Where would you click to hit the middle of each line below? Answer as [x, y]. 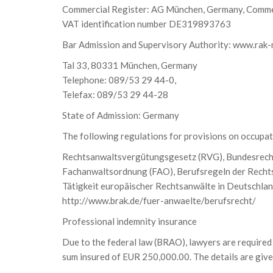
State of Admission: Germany [121, 115]
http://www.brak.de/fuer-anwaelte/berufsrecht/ [159, 200]
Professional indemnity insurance [129, 221]
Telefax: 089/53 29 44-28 [115, 94]
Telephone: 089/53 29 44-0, [119, 80]
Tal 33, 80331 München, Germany [130, 65]
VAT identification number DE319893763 [147, 24]
